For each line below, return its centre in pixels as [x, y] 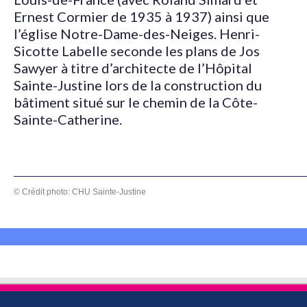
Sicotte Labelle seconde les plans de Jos [137, 50]
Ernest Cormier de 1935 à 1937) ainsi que [142, 16]
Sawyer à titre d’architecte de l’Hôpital [133, 67]
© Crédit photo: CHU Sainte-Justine [80, 192]
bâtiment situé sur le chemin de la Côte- [136, 102]
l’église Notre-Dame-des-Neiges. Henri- [137, 33]
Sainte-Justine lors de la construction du [138, 85]
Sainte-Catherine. [71, 119]
